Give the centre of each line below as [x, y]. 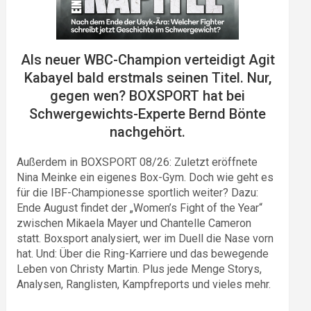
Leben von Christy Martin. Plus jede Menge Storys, [140, 269]
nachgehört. [148, 132]
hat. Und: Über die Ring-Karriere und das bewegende [143, 253]
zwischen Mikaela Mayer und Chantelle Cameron [134, 223]
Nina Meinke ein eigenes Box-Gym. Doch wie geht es [145, 177]
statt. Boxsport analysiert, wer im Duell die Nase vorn [145, 238]
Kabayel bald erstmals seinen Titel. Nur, [148, 77]
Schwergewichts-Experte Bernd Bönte [148, 114]
